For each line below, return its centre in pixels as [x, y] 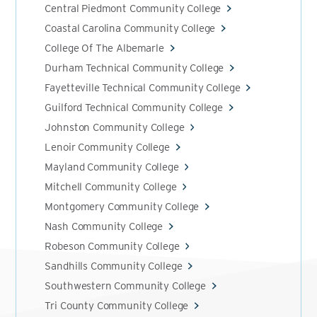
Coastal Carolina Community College [130, 28]
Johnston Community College [115, 127]
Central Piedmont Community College [133, 8]
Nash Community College [104, 226]
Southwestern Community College [125, 286]
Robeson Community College [112, 246]
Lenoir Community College [107, 147]
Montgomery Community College [122, 207]
